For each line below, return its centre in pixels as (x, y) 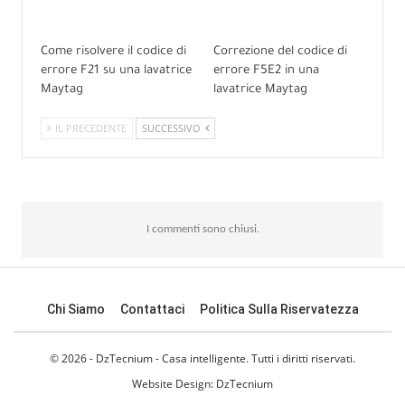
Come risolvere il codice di (113, 52)
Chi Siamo (75, 310)
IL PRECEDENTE (89, 128)
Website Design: (174, 384)
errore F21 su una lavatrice (116, 71)
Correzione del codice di (280, 52)
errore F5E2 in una (266, 71)
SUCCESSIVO (173, 128)
